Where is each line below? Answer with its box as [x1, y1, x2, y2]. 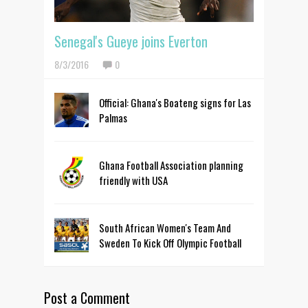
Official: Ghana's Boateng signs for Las [99, 95, 251, 110]
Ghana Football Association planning [99, 157, 243, 173]
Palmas [99, 110, 127, 125]
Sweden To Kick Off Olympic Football [99, 235, 241, 250]
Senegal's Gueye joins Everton [54, 31, 208, 52]
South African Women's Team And [99, 220, 231, 235]
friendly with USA [99, 173, 168, 188]
